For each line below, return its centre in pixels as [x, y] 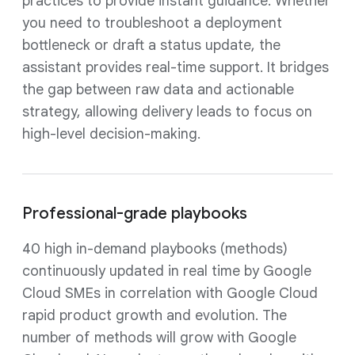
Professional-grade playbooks [135, 214]
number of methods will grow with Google [159, 338]
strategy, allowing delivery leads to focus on [167, 112]
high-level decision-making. [111, 134]
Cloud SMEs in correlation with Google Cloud [170, 293]
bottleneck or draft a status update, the [151, 45]
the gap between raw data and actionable [158, 90]
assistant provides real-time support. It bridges [176, 67]
